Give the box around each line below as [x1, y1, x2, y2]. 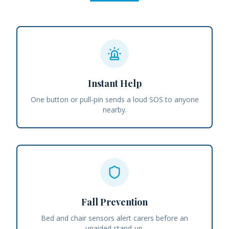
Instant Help [87, 77, 142, 90]
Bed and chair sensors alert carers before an [41, 213, 188, 223]
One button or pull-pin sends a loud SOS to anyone [30, 95, 199, 105]
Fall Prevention [81, 196, 148, 209]
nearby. [102, 105, 127, 115]
